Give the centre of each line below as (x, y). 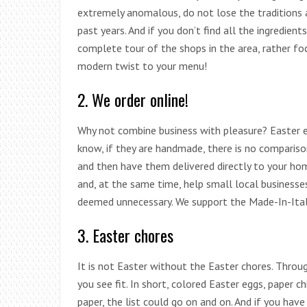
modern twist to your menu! (142, 65)
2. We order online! (133, 99)
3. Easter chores (125, 235)
